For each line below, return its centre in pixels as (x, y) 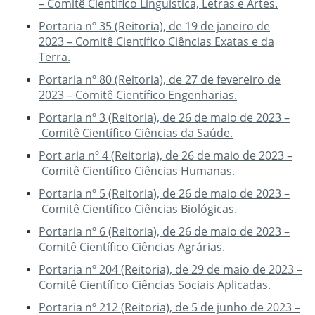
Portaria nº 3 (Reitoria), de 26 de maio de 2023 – (164, 118)
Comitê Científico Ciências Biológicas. (138, 209)
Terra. (54, 57)
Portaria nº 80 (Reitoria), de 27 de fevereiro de (160, 80)
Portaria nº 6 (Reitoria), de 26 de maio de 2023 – (164, 232)
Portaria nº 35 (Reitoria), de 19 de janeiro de (154, 26)
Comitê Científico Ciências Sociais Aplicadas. (155, 285)
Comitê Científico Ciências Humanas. (137, 171)
